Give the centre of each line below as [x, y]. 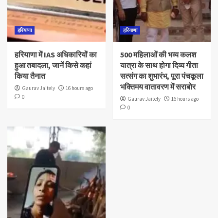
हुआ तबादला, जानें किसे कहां [53, 65]
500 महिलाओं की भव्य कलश [158, 54]
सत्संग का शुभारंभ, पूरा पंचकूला [162, 76]
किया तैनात [30, 76]
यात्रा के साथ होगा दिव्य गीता [159, 65]
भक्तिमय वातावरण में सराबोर [158, 86]
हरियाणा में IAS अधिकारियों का [56, 54]
